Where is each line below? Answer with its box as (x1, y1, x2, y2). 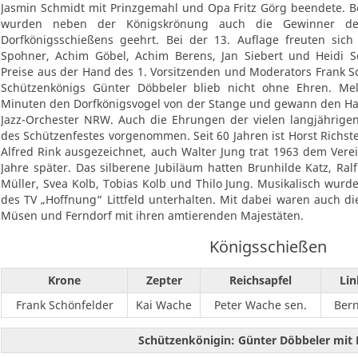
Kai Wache (136, 297, 192, 313)
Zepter (145, 272, 182, 288)
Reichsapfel (229, 272, 292, 288)
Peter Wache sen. (214, 297, 307, 313)
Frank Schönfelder (15, 297, 113, 313)
